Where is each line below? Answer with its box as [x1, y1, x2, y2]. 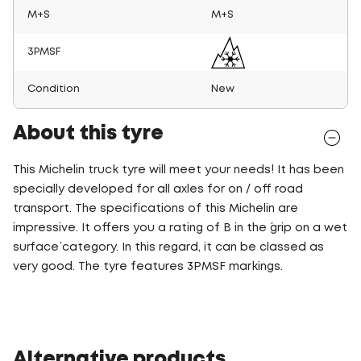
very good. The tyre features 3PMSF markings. [13, 261, 283, 272]
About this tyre [13, 125, 164, 143]
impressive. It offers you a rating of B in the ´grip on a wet [13, 222, 347, 233]
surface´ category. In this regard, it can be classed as [13, 242, 324, 252]
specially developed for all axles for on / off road [13, 184, 303, 194]
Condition [27, 84, 80, 93]
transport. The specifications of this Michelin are [13, 203, 298, 214]
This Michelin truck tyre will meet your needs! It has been [13, 164, 344, 175]
